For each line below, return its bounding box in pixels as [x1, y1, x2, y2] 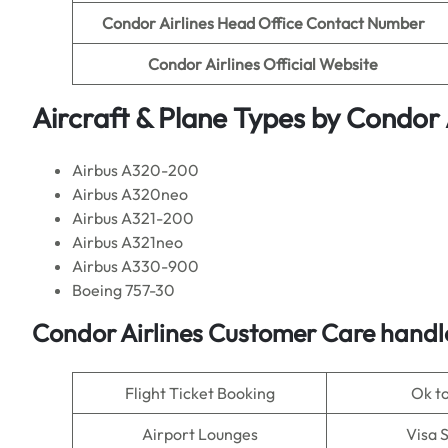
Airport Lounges [141, 424, 258, 444]
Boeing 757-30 [72, 280, 175, 300]
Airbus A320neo [72, 184, 188, 204]
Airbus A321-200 [72, 208, 194, 228]
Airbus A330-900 [72, 256, 199, 276]
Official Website [263, 54, 378, 74]
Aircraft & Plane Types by [32, 100, 346, 135]
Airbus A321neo [72, 232, 183, 252]
